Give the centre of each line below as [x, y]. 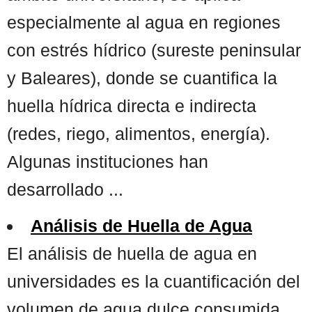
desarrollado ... [65, 189]
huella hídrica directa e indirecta [132, 106]
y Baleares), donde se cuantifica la [142, 78]
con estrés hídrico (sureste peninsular [154, 50]
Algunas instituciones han [108, 161]
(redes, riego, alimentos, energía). [139, 133]
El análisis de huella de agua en [132, 253]
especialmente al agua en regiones [144, 22]
